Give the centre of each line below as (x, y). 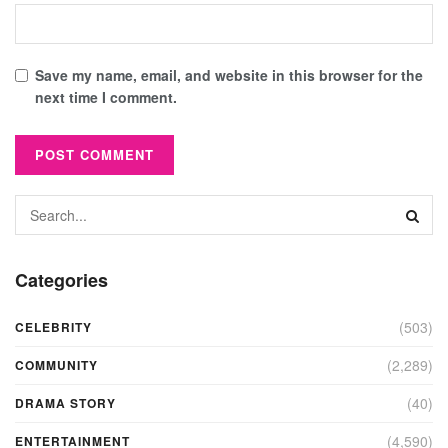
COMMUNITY (56, 365)
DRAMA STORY (65, 403)
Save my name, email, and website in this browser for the (229, 75)
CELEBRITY (53, 327)
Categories (61, 280)
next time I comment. (106, 97)
